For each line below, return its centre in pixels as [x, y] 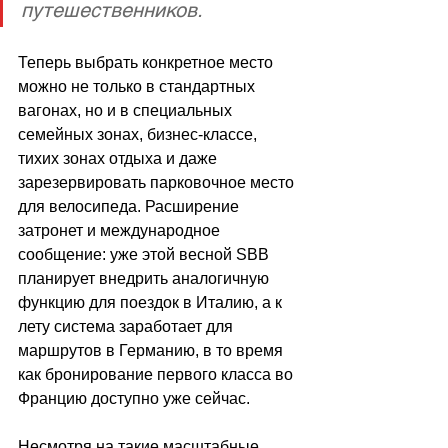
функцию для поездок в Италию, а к [152, 303]
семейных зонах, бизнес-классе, [139, 135]
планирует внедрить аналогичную [145, 279]
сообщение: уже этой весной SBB [145, 255]
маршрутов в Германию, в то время [152, 351]
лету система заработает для [127, 327]
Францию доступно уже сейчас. [136, 399]
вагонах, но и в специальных [127, 111]
